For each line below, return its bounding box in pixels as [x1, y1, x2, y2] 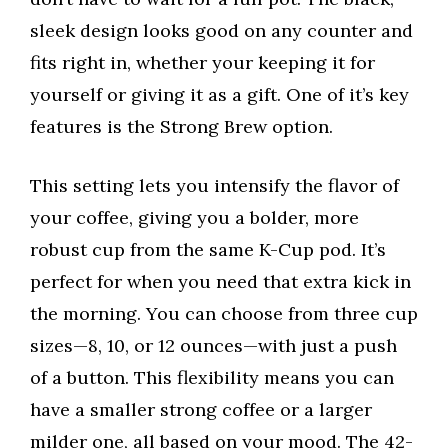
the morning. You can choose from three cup [30, 302, 418, 326]
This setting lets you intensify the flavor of [30, 174, 399, 198]
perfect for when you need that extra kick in [30, 270, 411, 294]
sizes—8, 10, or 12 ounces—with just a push [30, 334, 397, 358]
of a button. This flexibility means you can [30, 366, 394, 390]
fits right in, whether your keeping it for [30, 51, 375, 75]
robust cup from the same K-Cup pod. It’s [30, 238, 386, 262]
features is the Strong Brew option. [30, 115, 333, 139]
